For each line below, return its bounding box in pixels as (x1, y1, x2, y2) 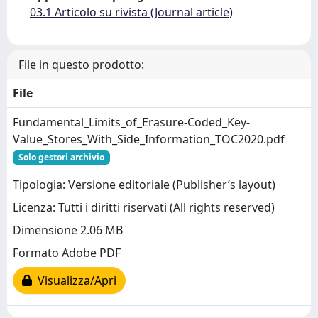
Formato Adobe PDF (13, 245, 121, 261)
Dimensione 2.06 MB (13, 222, 123, 238)
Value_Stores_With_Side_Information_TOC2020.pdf (13, 131, 285, 147)
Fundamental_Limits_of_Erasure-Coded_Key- (13, 114, 250, 130)
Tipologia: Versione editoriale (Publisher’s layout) (13, 177, 275, 193)
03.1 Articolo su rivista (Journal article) (30, 4, 233, 20)
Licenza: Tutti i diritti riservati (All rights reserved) (13, 199, 275, 216)
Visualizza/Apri (32, 273, 116, 289)
